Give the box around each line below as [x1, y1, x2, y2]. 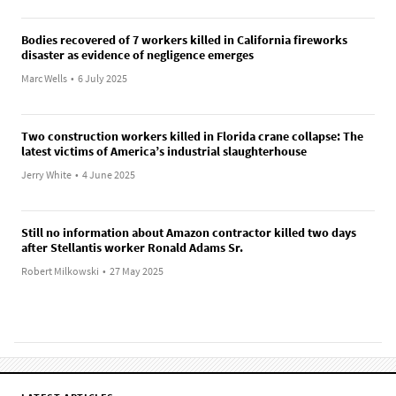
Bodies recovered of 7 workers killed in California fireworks [21, 31, 347, 48]
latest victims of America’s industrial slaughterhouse [21, 142, 307, 159]
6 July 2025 [78, 71, 127, 85]
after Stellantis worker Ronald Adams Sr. [21, 239, 243, 255]
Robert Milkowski [21, 263, 99, 278]
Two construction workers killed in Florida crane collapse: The [21, 127, 363, 144]
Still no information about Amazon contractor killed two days [21, 224, 356, 240]
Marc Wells [21, 71, 67, 85]
